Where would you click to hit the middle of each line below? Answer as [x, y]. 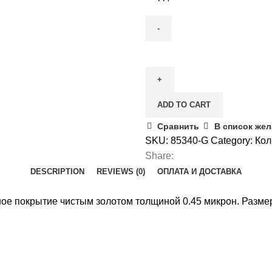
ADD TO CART [184, 105]
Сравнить [178, 126]
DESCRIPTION [57, 172]
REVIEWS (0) [121, 172]
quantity [161, 79]
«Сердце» [167, 63]
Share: [159, 156]
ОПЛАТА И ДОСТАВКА [199, 172]
